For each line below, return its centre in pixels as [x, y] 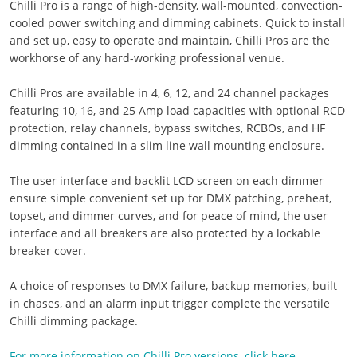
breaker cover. [47, 251]
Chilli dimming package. [73, 321]
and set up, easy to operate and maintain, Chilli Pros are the [169, 40]
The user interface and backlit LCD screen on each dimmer [166, 180]
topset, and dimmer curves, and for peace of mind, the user [168, 216]
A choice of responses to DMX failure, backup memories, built [173, 286]
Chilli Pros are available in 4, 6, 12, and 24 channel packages [169, 93]
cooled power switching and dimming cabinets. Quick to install [177, 23]
